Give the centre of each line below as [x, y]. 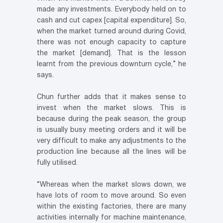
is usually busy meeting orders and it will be [111, 130]
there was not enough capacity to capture [111, 43]
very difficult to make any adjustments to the [111, 141]
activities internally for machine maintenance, [111, 218]
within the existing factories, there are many [111, 207]
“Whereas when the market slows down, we [111, 185]
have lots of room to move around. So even [111, 196]
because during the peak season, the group [111, 119]
